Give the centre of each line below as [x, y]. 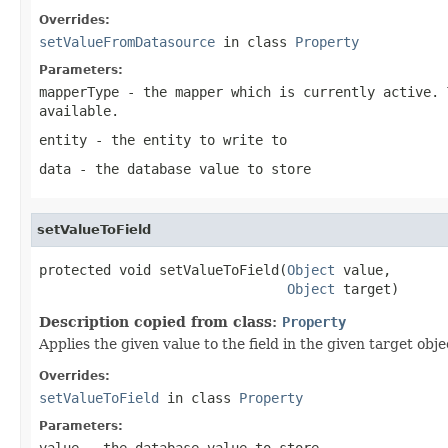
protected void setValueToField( [163, 269]
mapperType [79, 91]
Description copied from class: [160, 321]
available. [79, 110]
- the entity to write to [187, 139]
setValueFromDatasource [127, 41]
